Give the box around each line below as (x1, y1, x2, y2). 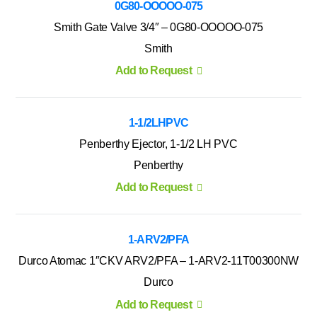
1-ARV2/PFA (128, 234, 189, 246)
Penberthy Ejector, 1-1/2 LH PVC (79, 137, 238, 150)
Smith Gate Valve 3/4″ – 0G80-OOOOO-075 (54, 21, 263, 33)
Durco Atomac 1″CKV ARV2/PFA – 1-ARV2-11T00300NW (18, 255, 299, 267)
